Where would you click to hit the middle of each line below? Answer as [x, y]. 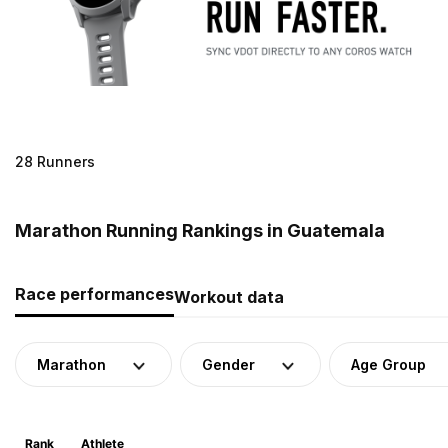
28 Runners [55, 161]
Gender [228, 364]
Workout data [229, 296]
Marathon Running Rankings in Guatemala [200, 230]
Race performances [94, 293]
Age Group [388, 364]
